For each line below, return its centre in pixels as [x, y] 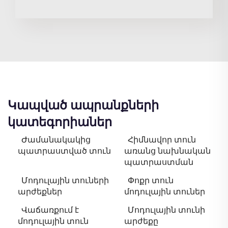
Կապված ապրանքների [83, 106]
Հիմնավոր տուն [162, 140]
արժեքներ [40, 192]
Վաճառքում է [50, 210]
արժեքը [141, 221]
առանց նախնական [167, 151]
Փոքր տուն [151, 181]
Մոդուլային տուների [65, 181]
